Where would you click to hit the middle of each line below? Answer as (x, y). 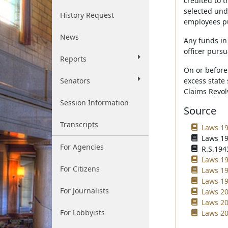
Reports (73, 59)
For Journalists (84, 191)
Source (200, 111)
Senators (75, 81)
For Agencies (82, 147)
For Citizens (80, 169)
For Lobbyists (82, 212)
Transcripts (79, 124)
